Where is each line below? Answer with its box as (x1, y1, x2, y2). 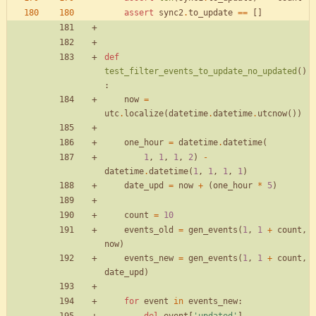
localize (124, 109, 164, 119)
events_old (124, 225, 174, 236)
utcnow (257, 109, 287, 119)
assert (124, 8, 154, 18)
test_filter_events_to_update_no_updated (104, 66, 297, 77)
